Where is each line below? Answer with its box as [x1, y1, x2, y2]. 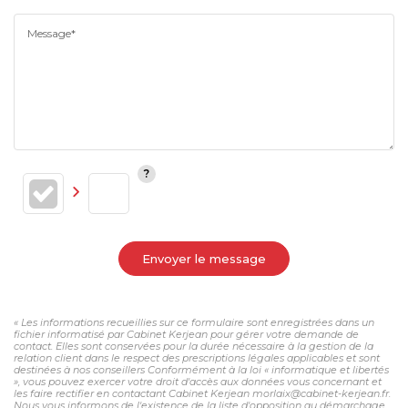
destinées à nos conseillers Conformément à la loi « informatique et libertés [14, 362, 389, 376]
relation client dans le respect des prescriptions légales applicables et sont [14, 351, 380, 364]
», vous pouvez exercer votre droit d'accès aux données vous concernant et [14, 374, 382, 388]
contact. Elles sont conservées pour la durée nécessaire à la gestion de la [14, 339, 373, 352]
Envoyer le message [142, 250, 266, 266]
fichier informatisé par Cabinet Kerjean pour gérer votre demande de [14, 327, 359, 341]
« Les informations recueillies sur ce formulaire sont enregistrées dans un [14, 315, 374, 329]
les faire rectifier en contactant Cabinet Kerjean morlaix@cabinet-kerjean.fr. [14, 386, 391, 400]
